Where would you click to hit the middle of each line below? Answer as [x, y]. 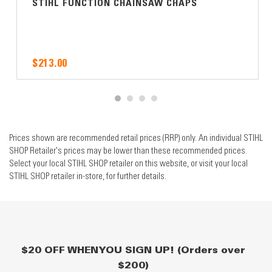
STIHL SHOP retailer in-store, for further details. [88, 176]
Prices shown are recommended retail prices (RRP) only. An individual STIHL [136, 138]
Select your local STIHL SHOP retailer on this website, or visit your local [128, 163]
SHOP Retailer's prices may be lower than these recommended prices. [128, 150]
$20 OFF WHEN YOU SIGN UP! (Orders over [133, 250]
